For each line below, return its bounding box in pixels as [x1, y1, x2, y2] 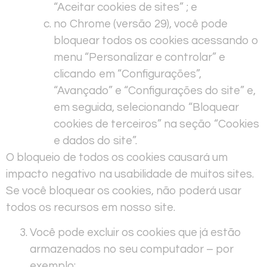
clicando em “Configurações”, [54, 67, 201, 80]
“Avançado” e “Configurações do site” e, [54, 84, 256, 97]
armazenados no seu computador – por [30, 243, 234, 256]
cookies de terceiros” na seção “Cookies [54, 117, 259, 130]
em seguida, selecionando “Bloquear [54, 101, 239, 113]
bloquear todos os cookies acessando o [54, 34, 259, 46]
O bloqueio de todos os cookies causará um [6, 151, 228, 163]
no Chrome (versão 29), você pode [54, 17, 228, 30]
